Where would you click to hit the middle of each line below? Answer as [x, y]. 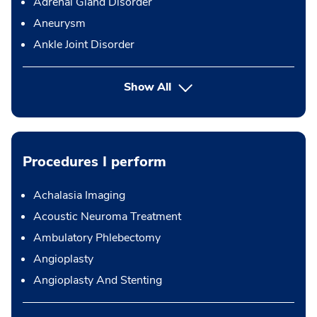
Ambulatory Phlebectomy [97, 238]
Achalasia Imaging [79, 195]
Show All [148, 87]
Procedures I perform [94, 162]
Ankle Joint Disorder [84, 45]
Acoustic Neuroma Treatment [107, 217]
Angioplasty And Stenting [98, 280]
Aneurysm [59, 23]
